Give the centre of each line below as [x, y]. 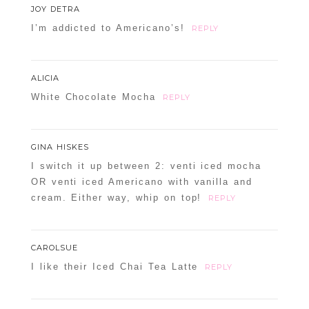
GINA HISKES [60, 147]
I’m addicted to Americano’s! [108, 28]
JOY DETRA [55, 9]
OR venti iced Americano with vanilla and [142, 182]
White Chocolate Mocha [93, 97]
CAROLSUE [54, 248]
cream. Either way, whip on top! [116, 198]
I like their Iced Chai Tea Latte [114, 267]
